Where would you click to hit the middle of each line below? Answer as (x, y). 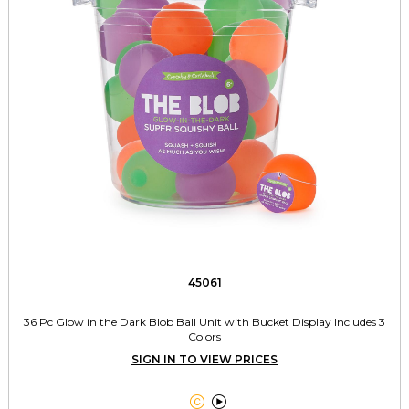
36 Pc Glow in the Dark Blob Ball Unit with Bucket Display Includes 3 (204, 322)
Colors (204, 336)
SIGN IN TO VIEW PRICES (204, 359)
